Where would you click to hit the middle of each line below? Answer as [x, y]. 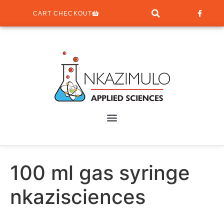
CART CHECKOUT [62, 13]
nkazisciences [78, 197]
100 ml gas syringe [100, 173]
